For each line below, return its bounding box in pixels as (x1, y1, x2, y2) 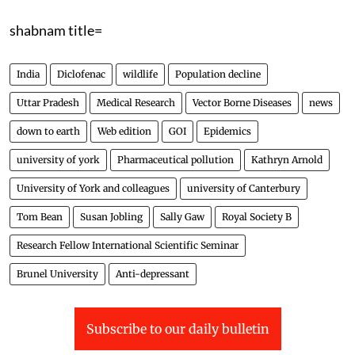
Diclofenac (57, 68, 105, 80)
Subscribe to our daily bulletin (86, 321, 269, 337)
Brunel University (17, 268, 98, 280)
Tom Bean (17, 211, 63, 223)
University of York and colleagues (17, 182, 170, 194)
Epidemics (204, 125, 251, 137)
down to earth (17, 125, 80, 137)
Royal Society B (222, 211, 292, 223)
